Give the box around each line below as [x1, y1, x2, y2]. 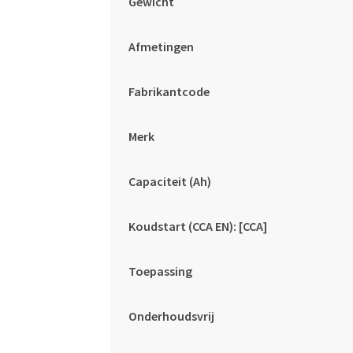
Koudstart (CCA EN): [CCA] [128, 217, 267, 234]
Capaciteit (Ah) [128, 173, 211, 189]
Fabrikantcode [128, 83, 210, 99]
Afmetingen [128, 38, 194, 54]
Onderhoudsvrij [128, 307, 214, 324]
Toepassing [128, 262, 192, 279]
